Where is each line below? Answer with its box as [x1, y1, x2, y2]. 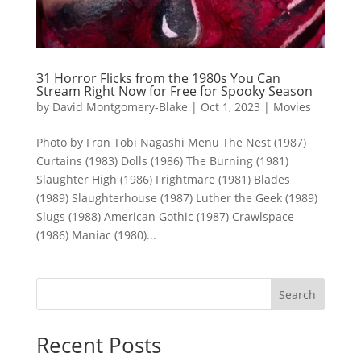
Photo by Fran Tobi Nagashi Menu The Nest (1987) [35, 134, 306, 150]
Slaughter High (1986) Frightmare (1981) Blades [35, 171, 290, 187]
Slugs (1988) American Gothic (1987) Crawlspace [35, 208, 294, 224]
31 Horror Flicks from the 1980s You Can [35, 68, 280, 87]
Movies [272, 98, 311, 114]
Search [279, 286, 317, 302]
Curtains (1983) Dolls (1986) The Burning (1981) [35, 152, 288, 168]
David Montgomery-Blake [52, 98, 188, 114]
